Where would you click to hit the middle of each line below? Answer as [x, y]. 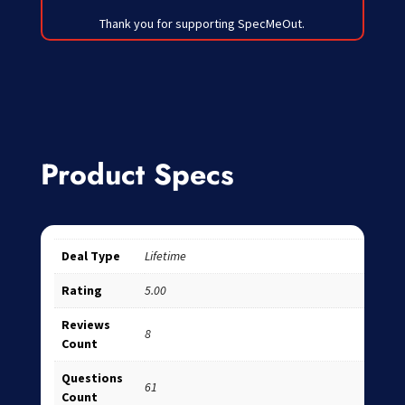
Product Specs [137, 174]
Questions [92, 377]
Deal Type [90, 255]
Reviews [85, 324]
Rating [81, 290]
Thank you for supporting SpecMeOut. [202, 23]
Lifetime [165, 255]
